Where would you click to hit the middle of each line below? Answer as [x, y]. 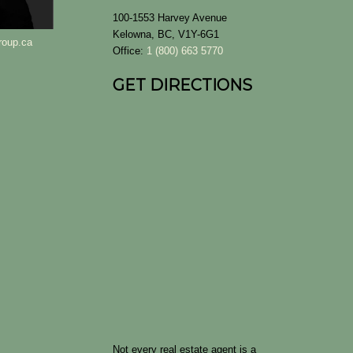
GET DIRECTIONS [182, 85]
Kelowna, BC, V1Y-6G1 [165, 34]
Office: [129, 50]
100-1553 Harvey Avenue [169, 17]
